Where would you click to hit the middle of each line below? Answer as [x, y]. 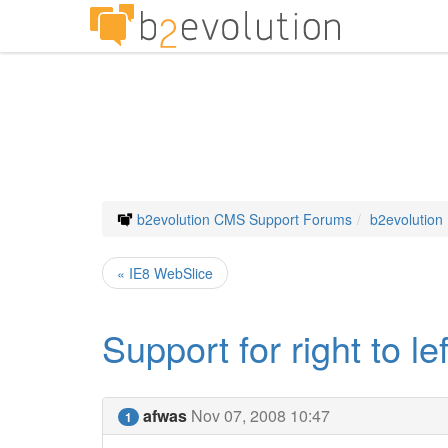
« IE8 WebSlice [165, 273]
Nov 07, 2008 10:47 [260, 415]
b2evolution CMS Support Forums [244, 219]
